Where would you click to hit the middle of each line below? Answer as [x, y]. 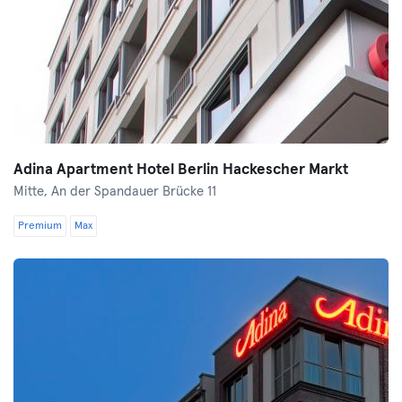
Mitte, [32, 192]
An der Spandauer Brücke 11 [134, 192]
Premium [40, 226]
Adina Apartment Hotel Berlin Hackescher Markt [181, 170]
